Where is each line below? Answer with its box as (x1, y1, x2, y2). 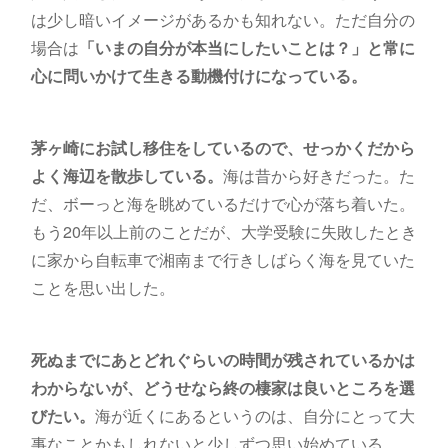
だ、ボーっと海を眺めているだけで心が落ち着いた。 (30, 192, 415, 216)
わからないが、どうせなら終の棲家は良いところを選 (30, 376, 415, 400)
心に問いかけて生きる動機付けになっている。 (30, 64, 367, 88)
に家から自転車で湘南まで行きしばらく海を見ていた (30, 248, 415, 272)
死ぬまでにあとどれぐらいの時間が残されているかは (30, 348, 415, 372)
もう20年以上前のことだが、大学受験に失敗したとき (30, 220, 417, 244)
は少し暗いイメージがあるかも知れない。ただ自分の (30, 8, 415, 32)
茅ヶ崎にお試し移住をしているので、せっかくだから (30, 136, 415, 160)
